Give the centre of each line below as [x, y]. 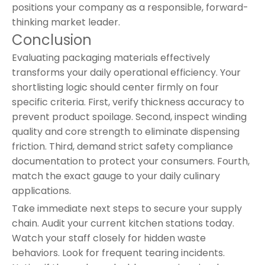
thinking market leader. [66, 22]
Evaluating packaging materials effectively [111, 57]
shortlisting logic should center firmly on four [115, 87]
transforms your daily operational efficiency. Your [126, 72]
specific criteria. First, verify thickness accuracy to [128, 102]
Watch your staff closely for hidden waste [109, 238]
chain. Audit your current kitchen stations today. [123, 223]
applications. [41, 190]
